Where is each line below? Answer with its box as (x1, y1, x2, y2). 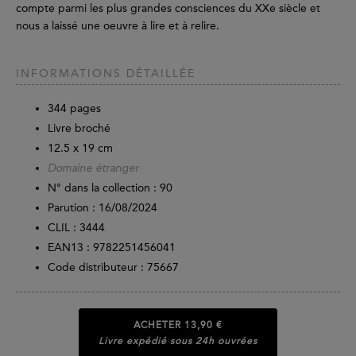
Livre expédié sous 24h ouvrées (99, 335, 257, 346)
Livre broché (48, 122, 110, 136)
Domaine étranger (48, 163, 139, 175)
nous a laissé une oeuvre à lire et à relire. (16, 19, 219, 33)
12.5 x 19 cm (48, 141, 113, 156)
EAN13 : (48, 241, 93, 255)
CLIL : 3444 (48, 221, 105, 235)
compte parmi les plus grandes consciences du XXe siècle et (16, 2, 320, 16)
